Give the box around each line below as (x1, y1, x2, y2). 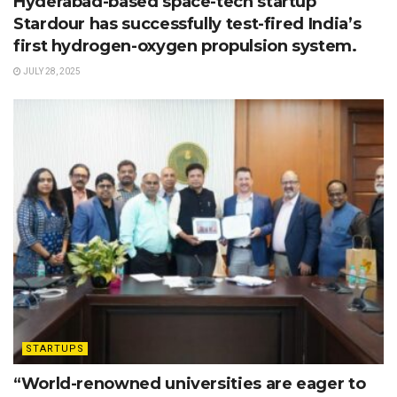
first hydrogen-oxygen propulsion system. (13, 35, 357, 56)
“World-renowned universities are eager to (13, 373, 366, 393)
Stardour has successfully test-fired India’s (13, 13, 362, 34)
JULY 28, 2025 (21, 66, 81, 76)
